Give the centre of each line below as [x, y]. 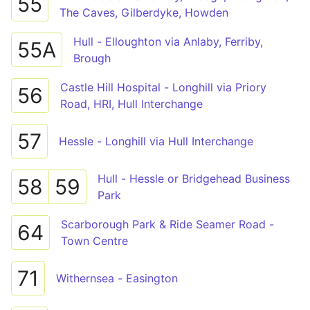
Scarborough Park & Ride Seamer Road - [167, 224]
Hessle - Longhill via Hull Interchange [156, 141]
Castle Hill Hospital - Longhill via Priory [163, 87]
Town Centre [94, 241]
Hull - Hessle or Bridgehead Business [194, 179]
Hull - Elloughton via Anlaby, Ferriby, [168, 42]
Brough [92, 58]
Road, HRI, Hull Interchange [131, 104]
